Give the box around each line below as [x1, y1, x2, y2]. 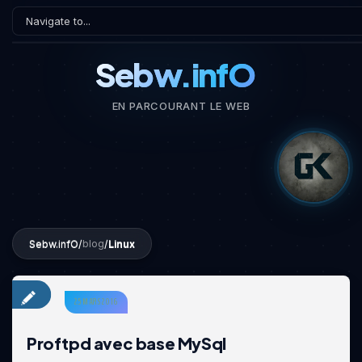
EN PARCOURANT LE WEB [112, 99, 250, 112]
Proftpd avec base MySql [27, 333, 226, 353]
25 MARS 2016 [74, 296, 118, 308]
